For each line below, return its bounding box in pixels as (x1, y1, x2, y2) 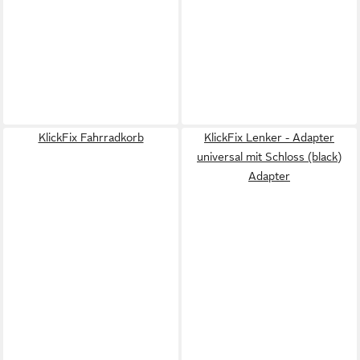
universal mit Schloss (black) (197, 149, 342, 163)
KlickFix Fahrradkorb (38, 130, 144, 144)
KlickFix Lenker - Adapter (204, 130, 334, 144)
